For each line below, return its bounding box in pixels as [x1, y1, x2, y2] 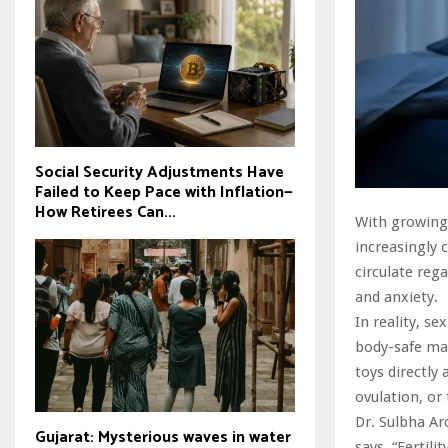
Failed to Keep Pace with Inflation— [35, 178, 293, 206]
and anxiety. [355, 288, 438, 307]
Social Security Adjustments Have [35, 158, 284, 186]
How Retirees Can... [35, 198, 176, 226]
